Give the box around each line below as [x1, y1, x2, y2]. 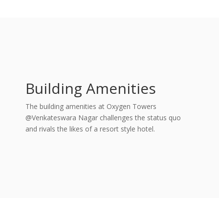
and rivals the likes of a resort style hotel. [25, 124, 155, 133]
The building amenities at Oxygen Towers [25, 102, 156, 111]
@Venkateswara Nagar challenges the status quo [25, 113, 181, 122]
